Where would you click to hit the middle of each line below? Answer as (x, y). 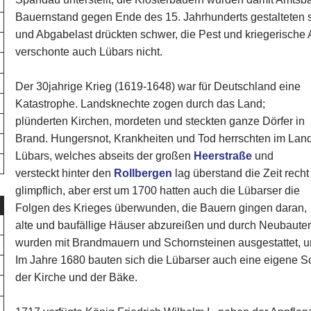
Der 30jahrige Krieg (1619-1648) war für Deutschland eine (158, 86)
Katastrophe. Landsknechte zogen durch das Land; (141, 104)
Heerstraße (223, 156)
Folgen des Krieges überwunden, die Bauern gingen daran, (161, 208)
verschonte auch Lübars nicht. (89, 52)
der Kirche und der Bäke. (77, 277)
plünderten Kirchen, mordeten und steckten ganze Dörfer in (160, 121)
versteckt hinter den (65, 173)
